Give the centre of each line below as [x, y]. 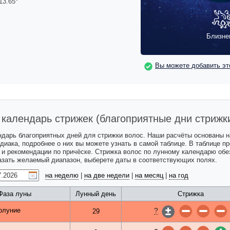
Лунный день [96, 194]
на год [179, 176]
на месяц [149, 176]
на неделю [62, 176]
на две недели [107, 176]
